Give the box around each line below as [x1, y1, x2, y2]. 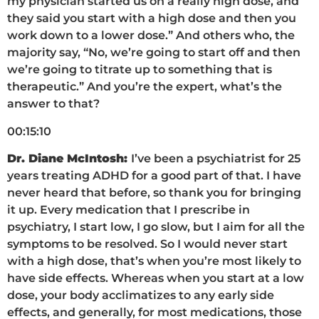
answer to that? [7, 97, 100, 111]
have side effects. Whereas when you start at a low [7, 271, 304, 286]
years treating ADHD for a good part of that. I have [7, 169, 301, 183]
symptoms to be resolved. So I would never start [7, 237, 288, 251]
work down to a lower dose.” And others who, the [7, 28, 295, 43]
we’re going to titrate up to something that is [7, 63, 272, 77]
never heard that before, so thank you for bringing [7, 186, 301, 200]
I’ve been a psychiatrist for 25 [131, 152, 300, 166]
